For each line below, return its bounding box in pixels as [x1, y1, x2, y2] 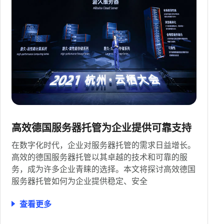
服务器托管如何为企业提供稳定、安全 [11, 177, 147, 185]
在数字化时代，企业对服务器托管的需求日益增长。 [11, 141, 195, 149]
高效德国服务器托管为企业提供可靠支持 [11, 122, 191, 133]
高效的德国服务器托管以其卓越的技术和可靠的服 [11, 153, 187, 161]
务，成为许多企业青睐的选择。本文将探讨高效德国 [11, 165, 195, 173]
